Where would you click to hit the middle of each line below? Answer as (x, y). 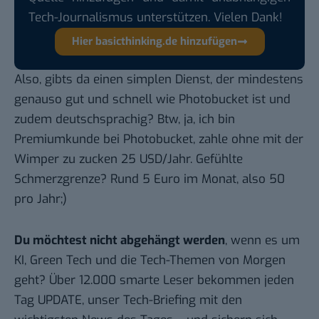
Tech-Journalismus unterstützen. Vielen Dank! (156, 18)
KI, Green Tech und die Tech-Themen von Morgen (150, 261)
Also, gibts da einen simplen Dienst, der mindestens (159, 80)
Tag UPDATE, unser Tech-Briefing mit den (128, 300)
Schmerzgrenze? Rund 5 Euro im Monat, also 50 (150, 179)
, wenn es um (262, 241)
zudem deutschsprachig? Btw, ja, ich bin (125, 120)
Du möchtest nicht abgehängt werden (120, 241)
